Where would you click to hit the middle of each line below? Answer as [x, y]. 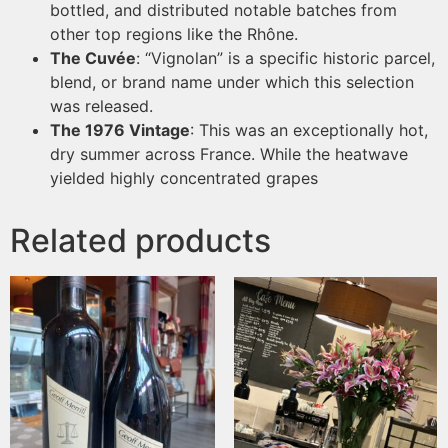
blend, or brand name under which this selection [232, 82]
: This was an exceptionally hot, [309, 130]
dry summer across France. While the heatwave [229, 154]
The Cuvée [93, 58]
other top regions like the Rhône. [174, 34]
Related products [140, 241]
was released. [101, 106]
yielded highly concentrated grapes [184, 178]
